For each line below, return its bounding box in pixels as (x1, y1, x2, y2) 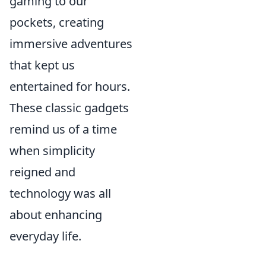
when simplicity (9, 142, 95, 159)
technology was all (9, 185, 111, 201)
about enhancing (9, 207, 102, 223)
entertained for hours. (9, 78, 130, 94)
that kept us (9, 57, 75, 73)
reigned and (9, 164, 75, 180)
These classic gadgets (9, 100, 129, 116)
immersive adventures (9, 36, 132, 52)
